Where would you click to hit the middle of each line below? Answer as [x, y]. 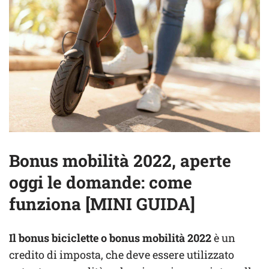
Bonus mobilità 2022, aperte [120, 161]
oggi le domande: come [101, 183]
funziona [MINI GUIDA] [102, 204]
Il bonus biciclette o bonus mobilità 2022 [110, 238]
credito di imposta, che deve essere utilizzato [122, 255]
